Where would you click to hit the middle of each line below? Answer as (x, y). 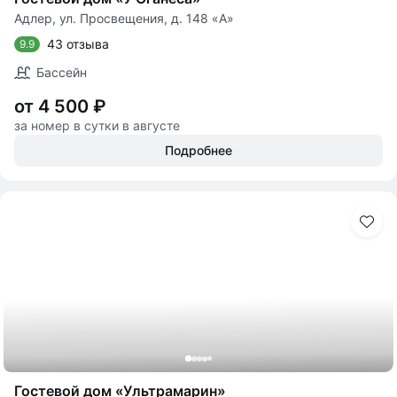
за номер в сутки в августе (97, 125)
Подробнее (198, 150)
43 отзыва (78, 44)
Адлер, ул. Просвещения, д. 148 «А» (124, 18)
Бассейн (62, 72)
